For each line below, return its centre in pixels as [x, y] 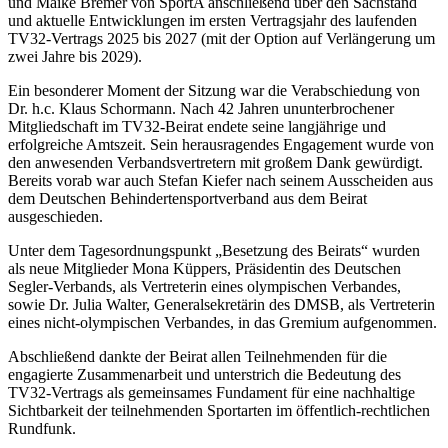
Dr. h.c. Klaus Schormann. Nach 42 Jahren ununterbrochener [201, 108]
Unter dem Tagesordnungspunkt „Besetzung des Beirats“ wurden [214, 250]
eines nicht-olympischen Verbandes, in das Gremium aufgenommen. [222, 322]
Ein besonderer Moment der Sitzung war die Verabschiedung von [214, 90]
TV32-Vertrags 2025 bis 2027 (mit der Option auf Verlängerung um [221, 38]
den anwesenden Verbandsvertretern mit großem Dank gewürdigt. [215, 162]
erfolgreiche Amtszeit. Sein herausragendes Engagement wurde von [221, 144]
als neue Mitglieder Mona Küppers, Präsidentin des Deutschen [204, 268]
